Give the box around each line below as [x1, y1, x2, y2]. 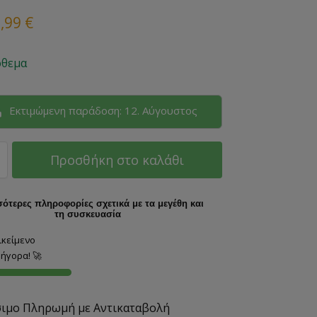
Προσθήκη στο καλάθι [50, 151, 184, 169]
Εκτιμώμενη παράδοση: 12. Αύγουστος [6, 103, 198, 118]
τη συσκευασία [54, 209, 121, 220]
